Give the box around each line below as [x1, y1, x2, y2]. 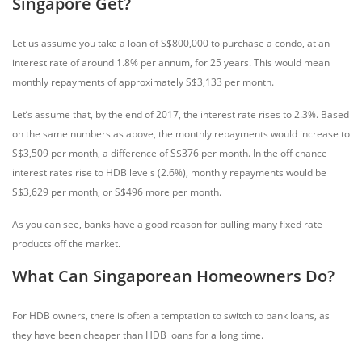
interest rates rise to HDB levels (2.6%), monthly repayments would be [12, 166, 326, 179]
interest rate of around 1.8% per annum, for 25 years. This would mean [12, 56, 330, 69]
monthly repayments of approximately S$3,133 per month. [12, 75, 274, 89]
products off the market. [12, 237, 120, 250]
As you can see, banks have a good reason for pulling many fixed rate [12, 217, 322, 231]
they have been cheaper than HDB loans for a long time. [12, 328, 263, 342]
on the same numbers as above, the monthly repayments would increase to [12, 127, 350, 141]
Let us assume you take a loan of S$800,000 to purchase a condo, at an [12, 36, 330, 50]
